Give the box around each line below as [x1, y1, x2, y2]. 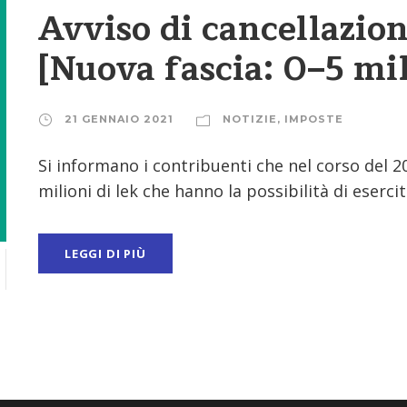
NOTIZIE [223, 112, 277, 125]
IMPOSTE [284, 112, 343, 125]
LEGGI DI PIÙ [65, 244, 146, 262]
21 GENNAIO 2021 [65, 112, 174, 125]
